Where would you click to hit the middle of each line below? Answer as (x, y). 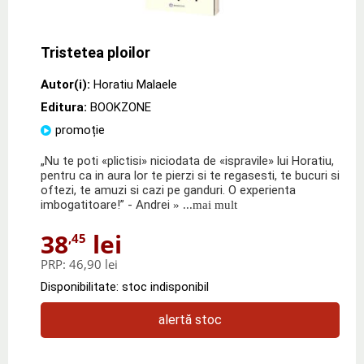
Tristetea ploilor (95, 52)
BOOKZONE (121, 107)
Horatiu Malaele (135, 84)
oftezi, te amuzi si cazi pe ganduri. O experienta (168, 190)
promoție (80, 130)
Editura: (65, 107)
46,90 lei (93, 264)
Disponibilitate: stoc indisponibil (125, 286)
